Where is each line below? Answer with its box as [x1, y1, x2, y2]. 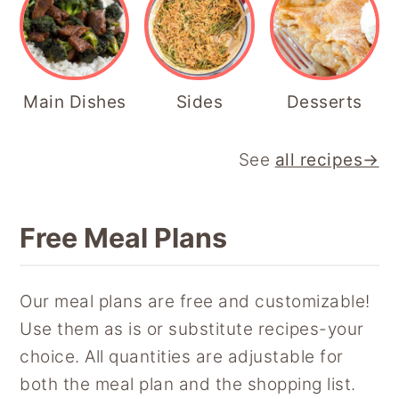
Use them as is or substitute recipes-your [20, 318, 364, 339]
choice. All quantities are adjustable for [20, 346, 344, 367]
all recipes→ [274, 149, 379, 170]
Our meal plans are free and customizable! [20, 290, 370, 312]
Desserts [286, 91, 362, 112]
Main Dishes [23, 91, 126, 112]
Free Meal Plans [20, 221, 228, 254]
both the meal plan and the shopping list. [20, 373, 356, 395]
